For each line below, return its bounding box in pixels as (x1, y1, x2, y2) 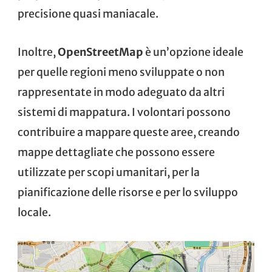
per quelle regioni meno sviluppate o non (18, 66, 225, 80)
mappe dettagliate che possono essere (18, 146, 215, 160)
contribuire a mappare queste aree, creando (18, 126, 240, 140)
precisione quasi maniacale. (18, 7, 158, 21)
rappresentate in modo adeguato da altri (18, 86, 225, 100)
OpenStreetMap (58, 46, 143, 59)
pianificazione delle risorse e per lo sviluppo (18, 186, 238, 200)
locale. (18, 206, 51, 220)
